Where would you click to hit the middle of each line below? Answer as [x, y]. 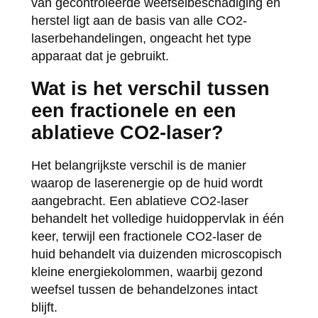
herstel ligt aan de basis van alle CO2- [139, 20]
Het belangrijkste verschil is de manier [138, 165]
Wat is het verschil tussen [150, 88]
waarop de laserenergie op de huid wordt [147, 183]
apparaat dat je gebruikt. [100, 56]
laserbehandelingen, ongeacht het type [141, 38]
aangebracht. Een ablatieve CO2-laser [139, 201]
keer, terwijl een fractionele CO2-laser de [146, 236]
